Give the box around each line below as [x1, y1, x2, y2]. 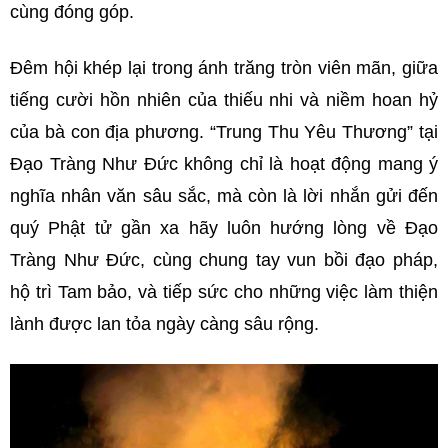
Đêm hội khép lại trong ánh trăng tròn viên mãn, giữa [10, 58, 438, 79]
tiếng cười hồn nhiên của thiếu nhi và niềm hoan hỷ [10, 90, 438, 111]
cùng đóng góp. [10, 2, 134, 23]
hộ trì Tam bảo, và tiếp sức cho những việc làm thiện [10, 282, 438, 303]
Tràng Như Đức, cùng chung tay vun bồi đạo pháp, [10, 250, 438, 271]
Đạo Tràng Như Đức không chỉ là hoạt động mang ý [10, 154, 438, 175]
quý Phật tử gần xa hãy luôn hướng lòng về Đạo [10, 218, 438, 239]
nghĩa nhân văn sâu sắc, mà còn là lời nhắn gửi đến [10, 186, 438, 207]
